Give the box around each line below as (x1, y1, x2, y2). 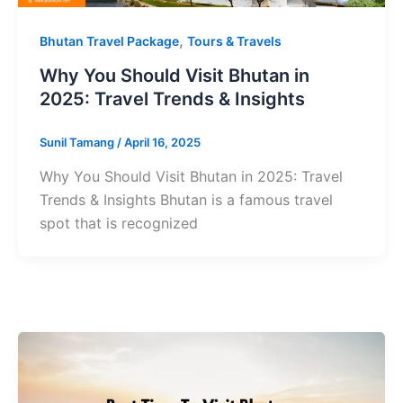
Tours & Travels (186, 33, 282, 49)
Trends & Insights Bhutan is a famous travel (39, 190, 333, 209)
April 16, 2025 (123, 135, 201, 150)
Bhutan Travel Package (39, 33, 179, 49)
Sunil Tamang (39, 135, 117, 150)
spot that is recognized (39, 213, 198, 232)
